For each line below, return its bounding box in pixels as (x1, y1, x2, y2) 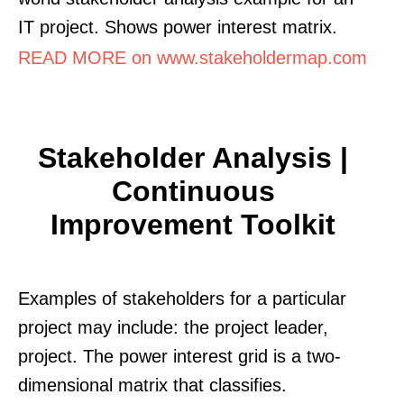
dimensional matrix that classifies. (18, 374, 287, 395)
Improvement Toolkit (50, 207, 335, 241)
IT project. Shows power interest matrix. (18, 16, 337, 37)
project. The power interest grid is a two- (18, 345, 341, 366)
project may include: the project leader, (18, 317, 328, 337)
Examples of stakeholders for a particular (18, 288, 346, 308)
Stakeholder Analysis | (38, 141, 348, 174)
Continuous (111, 174, 275, 207)
